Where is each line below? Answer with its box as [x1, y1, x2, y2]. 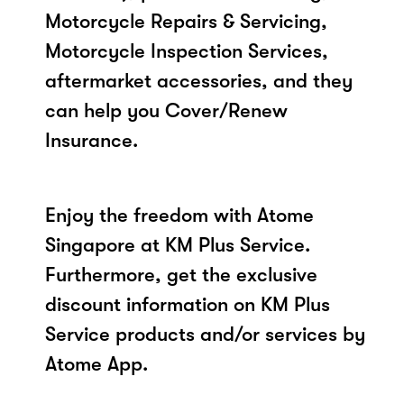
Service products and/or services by [45, 322, 365, 345]
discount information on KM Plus [45, 292, 330, 316]
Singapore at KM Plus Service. [45, 233, 310, 256]
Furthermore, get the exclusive [45, 262, 317, 286]
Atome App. [45, 352, 148, 375]
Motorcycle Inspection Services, [45, 39, 328, 62]
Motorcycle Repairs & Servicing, [45, 9, 327, 32]
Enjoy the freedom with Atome [45, 203, 314, 226]
